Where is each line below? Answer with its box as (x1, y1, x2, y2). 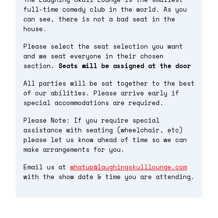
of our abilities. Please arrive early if (23, 88, 179, 98)
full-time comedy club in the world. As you (23, 4, 187, 14)
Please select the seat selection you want (23, 41, 183, 51)
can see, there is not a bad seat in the (23, 14, 175, 24)
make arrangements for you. (23, 145, 125, 154)
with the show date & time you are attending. (23, 172, 195, 182)
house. (23, 24, 47, 34)
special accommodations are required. (23, 98, 163, 108)
